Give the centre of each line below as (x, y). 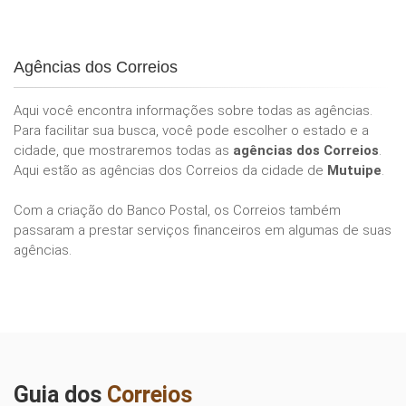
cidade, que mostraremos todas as (123, 150)
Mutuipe (354, 170)
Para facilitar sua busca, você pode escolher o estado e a (191, 130)
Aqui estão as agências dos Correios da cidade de (170, 170)
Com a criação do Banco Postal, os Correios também (177, 210)
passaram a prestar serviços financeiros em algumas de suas (203, 230)
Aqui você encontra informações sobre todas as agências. (193, 111)
